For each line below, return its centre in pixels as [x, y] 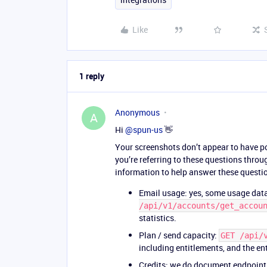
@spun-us [144, 130]
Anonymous [137, 112]
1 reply [92, 76]
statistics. [158, 218]
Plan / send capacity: [179, 235]
